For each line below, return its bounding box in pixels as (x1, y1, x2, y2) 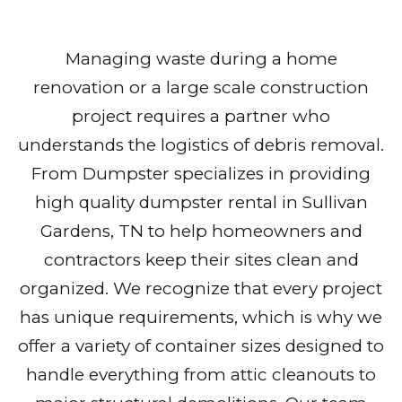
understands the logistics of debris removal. (18, 135, 384, 156)
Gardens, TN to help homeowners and (39, 221, 363, 242)
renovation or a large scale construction (33, 77, 369, 99)
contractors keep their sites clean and (43, 249, 359, 271)
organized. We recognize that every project (20, 278, 382, 300)
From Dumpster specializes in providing (31, 163, 371, 185)
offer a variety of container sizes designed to (18, 336, 384, 357)
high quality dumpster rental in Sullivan (34, 192, 368, 214)
